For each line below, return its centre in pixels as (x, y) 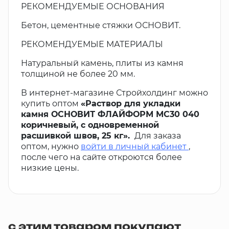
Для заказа (157, 136)
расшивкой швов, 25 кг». (77, 136)
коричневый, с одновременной (90, 125)
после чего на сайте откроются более (101, 157)
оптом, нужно (51, 147)
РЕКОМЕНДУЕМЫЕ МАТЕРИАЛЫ (92, 44)
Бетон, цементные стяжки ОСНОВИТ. (101, 26)
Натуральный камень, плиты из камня (102, 63)
